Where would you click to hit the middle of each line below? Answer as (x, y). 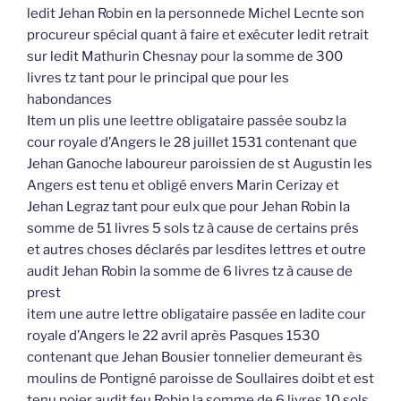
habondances (69, 100)
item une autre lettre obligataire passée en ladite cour (196, 315)
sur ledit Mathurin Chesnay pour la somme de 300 (185, 57)
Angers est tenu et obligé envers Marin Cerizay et (183, 186)
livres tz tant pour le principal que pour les (158, 78)
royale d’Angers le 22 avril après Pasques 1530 (173, 336)
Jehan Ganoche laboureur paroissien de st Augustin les (200, 164)
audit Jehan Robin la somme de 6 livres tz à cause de (190, 272)
